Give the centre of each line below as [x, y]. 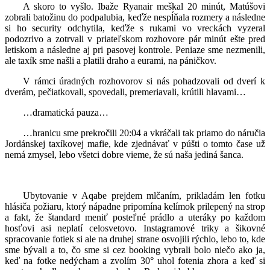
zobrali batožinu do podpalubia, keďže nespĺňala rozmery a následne [135, 17]
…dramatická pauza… [66, 112]
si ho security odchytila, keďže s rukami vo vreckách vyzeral [135, 28]
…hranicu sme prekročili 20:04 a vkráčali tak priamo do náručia [144, 133]
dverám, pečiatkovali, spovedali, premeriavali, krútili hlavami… [125, 92]
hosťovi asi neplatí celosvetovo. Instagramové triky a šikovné [135, 228]
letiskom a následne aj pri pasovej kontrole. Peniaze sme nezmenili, [135, 49]
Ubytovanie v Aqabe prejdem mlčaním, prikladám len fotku [144, 195]
